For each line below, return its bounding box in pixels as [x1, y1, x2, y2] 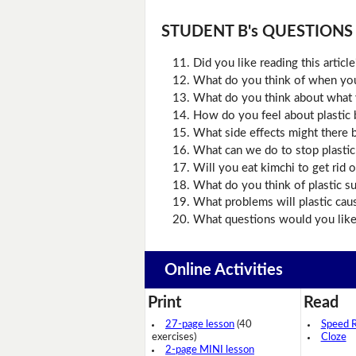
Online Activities [164, 261, 283, 278]
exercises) [152, 332, 196, 343]
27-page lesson [165, 319, 234, 331]
